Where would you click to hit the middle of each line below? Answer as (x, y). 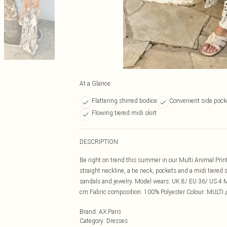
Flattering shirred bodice (124, 101)
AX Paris (110, 212)
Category (91, 221)
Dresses (117, 221)
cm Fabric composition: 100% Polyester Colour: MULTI (152, 192)
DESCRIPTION (99, 142)
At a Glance (95, 83)
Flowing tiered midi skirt (124, 113)
